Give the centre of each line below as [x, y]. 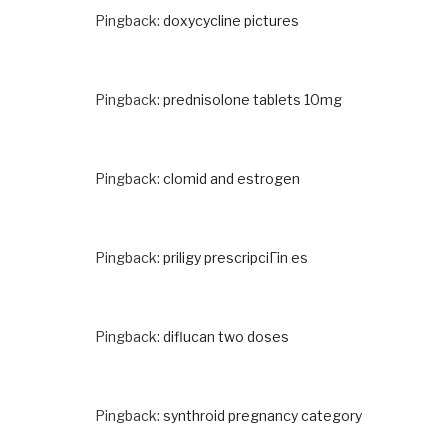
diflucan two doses [226, 336]
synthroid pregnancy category [262, 415]
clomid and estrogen [231, 178]
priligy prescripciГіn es [235, 257]
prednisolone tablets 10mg [252, 99]
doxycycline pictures [231, 20]
